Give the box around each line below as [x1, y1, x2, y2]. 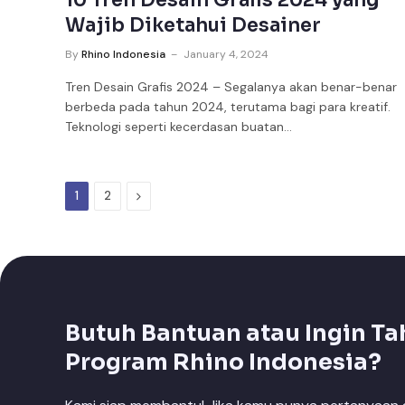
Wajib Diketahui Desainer [65, 14, 321, 38]
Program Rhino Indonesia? [65, 348, 381, 377]
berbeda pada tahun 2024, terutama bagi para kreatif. [65, 99, 391, 116]
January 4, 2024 [184, 47, 268, 62]
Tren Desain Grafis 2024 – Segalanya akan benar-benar [65, 79, 397, 96]
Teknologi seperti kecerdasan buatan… [65, 118, 292, 136]
